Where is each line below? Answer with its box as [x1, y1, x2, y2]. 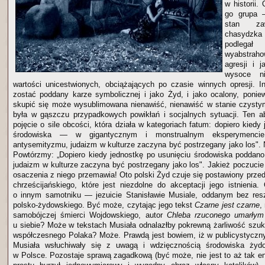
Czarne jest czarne [195, 200, 260, 209]
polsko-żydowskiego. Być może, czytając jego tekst [13, 200, 195, 209]
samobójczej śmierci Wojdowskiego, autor [13, 210, 167, 219]
